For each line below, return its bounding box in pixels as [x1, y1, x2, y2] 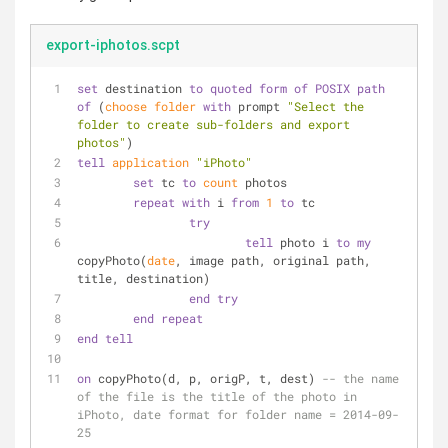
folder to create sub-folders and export [77, 116, 350, 132]
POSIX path [315, 80, 385, 96]
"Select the [287, 98, 364, 114]
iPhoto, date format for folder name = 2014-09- [77, 406, 399, 422]
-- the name [322, 370, 399, 386]
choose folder [105, 98, 196, 114]
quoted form [210, 80, 287, 96]
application [112, 154, 189, 170]
